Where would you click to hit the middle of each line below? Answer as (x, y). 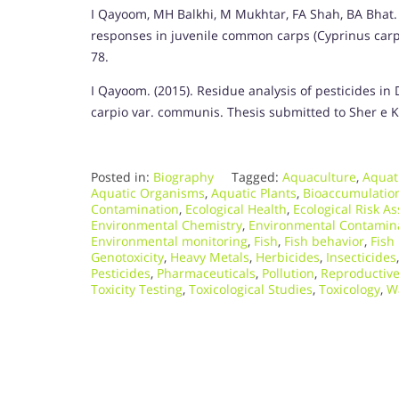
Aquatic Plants (254, 192)
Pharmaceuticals (206, 273)
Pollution (288, 273)
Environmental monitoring (169, 240)
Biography (183, 176)
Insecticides (361, 256)
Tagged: (257, 176)
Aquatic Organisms (148, 192)
